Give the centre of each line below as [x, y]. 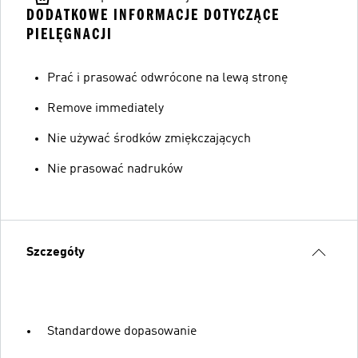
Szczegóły [56, 252]
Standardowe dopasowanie [122, 331]
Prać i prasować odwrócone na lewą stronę [167, 78]
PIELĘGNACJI [70, 34]
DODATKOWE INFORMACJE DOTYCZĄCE [153, 14]
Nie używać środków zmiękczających [149, 139]
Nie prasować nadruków [115, 169]
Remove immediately [105, 108]
